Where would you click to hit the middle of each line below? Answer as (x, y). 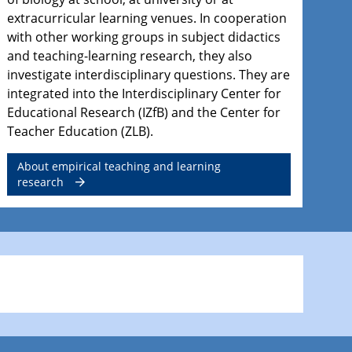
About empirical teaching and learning (119, 167)
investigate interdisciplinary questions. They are (148, 75)
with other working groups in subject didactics (143, 37)
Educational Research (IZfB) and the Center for (143, 113)
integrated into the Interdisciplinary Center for (144, 94)
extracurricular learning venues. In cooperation (147, 18)
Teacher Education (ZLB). (80, 132)
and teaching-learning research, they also (129, 56)
